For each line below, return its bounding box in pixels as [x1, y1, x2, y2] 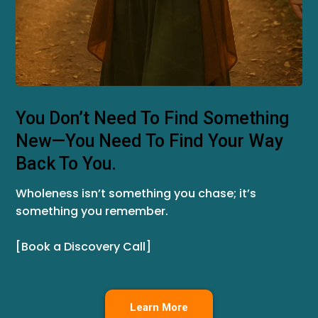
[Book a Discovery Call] [16, 238, 151, 255]
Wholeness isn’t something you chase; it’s [16, 185, 256, 202]
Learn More [130, 301, 188, 314]
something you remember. [16, 203, 168, 219]
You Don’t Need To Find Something [16, 108, 289, 128]
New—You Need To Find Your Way [16, 131, 283, 151]
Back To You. [16, 153, 116, 174]
